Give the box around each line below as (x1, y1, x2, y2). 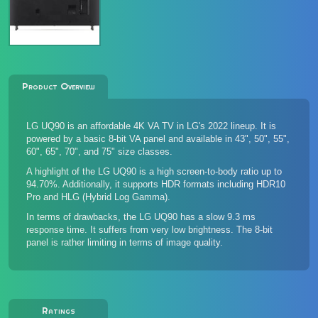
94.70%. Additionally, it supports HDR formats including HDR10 (26, 179, 285, 190)
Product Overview (21, 80, 95, 92)
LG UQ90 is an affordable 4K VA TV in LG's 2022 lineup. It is (26, 121, 276, 131)
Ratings (41, 305, 75, 317)
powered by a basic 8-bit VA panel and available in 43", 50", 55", (26, 133, 290, 144)
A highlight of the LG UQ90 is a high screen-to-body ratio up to (26, 166, 282, 177)
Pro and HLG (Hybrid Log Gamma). (26, 192, 170, 202)
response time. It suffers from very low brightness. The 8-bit (26, 224, 273, 235)
